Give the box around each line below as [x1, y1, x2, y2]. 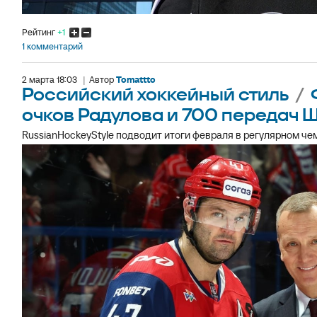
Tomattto [116, 74, 156, 86]
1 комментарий [22, 40, 83, 52]
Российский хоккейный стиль [22, 84, 292, 107]
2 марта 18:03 [22, 74, 77, 86]
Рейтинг [22, 26, 57, 39]
